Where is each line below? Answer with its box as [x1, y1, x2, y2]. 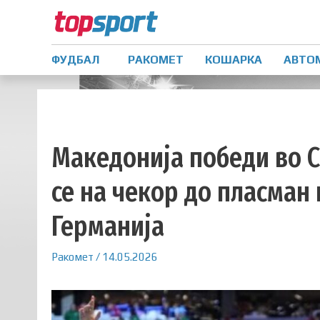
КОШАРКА [205, 52, 262, 66]
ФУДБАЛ [51, 52, 99, 66]
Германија [51, 209, 164, 244]
